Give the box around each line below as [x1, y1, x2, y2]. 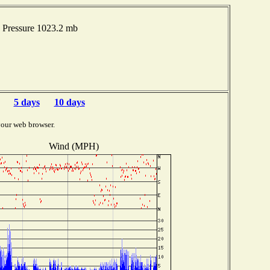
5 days [13, 97, 40, 107]
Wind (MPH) [48, 140, 99, 151]
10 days [54, 97, 85, 107]
